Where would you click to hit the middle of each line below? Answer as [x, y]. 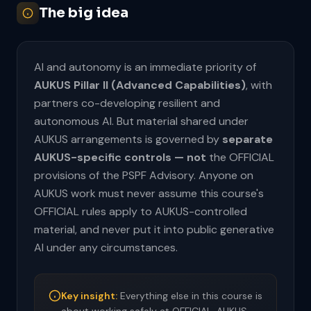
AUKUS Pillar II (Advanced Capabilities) [140, 85]
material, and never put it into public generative [154, 229]
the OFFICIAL [240, 157]
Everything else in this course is [190, 296]
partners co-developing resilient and [127, 103]
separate [247, 139]
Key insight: [89, 296]
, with [259, 85]
